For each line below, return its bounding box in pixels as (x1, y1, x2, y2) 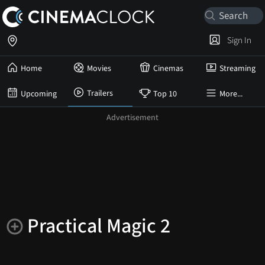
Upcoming (21, 88, 57, 100)
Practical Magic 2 (27, 212, 170, 241)
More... (219, 88, 243, 100)
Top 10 (153, 88, 177, 100)
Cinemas (153, 63, 183, 75)
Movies (87, 63, 111, 75)
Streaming (219, 63, 256, 75)
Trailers (87, 88, 113, 99)
